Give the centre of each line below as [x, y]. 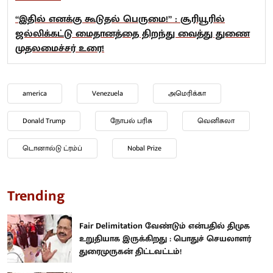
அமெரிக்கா [187, 93]
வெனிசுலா [216, 120]
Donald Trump [44, 120]
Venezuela [108, 93]
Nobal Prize [144, 148]
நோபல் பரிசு [131, 120]
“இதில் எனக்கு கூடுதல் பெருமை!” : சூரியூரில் [120, 19]
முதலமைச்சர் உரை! [60, 48]
